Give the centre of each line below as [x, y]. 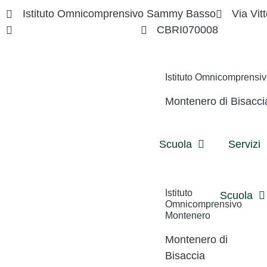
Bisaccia [185, 255]
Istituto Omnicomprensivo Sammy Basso [119, 14]
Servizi [244, 144]
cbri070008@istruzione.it [81, 30]
